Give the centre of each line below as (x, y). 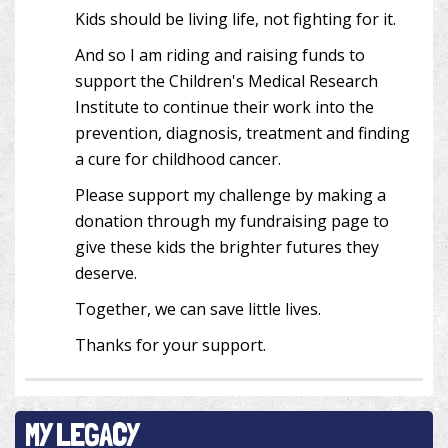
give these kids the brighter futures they (227, 247)
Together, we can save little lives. (198, 309)
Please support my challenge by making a (230, 195)
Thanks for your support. (170, 345)
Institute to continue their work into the (224, 107)
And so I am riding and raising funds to (220, 55)
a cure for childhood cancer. (178, 159)
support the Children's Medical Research (226, 81)
